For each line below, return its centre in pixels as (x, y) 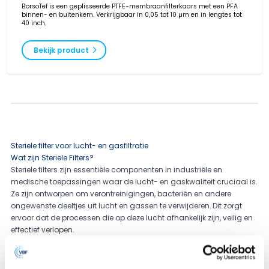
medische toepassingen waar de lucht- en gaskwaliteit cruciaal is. (134, 182)
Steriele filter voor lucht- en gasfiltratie (79, 146)
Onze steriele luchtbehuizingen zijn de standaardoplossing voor (127, 254)
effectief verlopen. (42, 230)
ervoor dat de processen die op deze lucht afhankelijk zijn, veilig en (131, 218)
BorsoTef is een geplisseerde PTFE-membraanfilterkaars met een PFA (129, 6)
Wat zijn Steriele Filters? (52, 158)
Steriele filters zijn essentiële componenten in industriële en (116, 170)
